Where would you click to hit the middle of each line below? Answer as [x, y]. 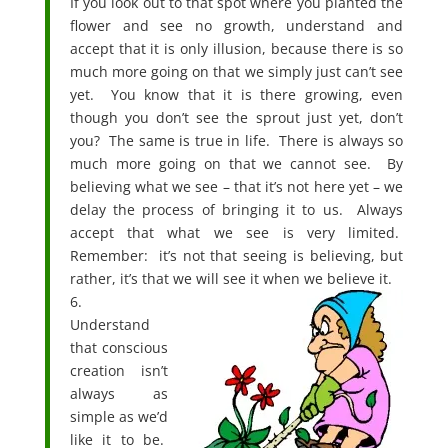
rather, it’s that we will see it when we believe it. [230, 278]
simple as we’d [119, 416]
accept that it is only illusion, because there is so [236, 48]
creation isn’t [119, 370]
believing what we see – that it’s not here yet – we [236, 186]
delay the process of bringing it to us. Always [236, 209]
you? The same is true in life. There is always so [236, 140]
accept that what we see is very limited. [236, 232]
